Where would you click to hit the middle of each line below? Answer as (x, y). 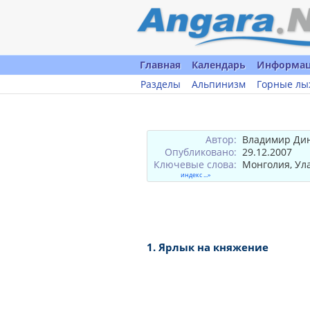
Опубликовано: (201, 152)
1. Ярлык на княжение (208, 247)
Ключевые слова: (195, 164)
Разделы (161, 84)
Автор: (221, 139)
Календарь (219, 65)
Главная (160, 65)
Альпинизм (219, 84)
